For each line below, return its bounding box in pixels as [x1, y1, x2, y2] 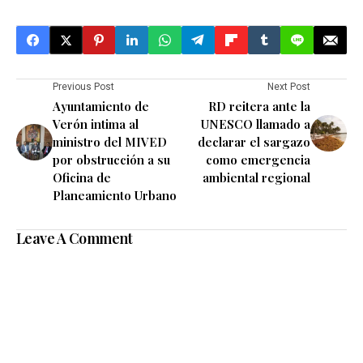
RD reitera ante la [208, 98, 310, 115]
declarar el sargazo [198, 134, 310, 151]
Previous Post [53, 81, 114, 93]
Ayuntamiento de [53, 98, 149, 115]
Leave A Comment [16, 228, 133, 249]
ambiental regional [203, 169, 310, 186]
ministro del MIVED [53, 134, 167, 151]
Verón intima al [53, 116, 139, 133]
